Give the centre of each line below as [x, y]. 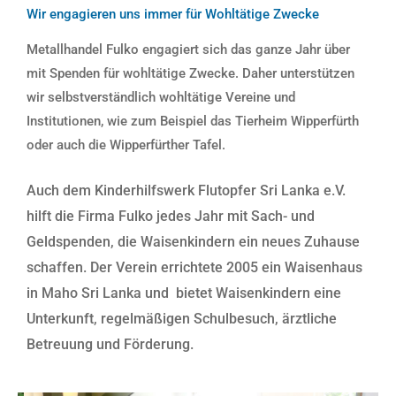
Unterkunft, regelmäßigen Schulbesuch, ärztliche [182, 319]
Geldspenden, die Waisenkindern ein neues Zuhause [193, 242]
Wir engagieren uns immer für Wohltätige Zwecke [173, 15]
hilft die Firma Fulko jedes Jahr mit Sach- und [171, 217]
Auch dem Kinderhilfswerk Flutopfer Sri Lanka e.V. [186, 191]
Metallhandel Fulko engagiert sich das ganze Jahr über [188, 50]
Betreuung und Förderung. [110, 345]
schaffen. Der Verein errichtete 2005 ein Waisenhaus [194, 268]
